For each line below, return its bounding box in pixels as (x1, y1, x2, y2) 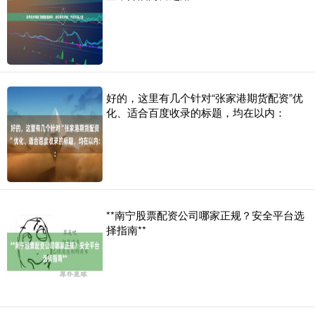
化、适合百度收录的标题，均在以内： (106, 105, 285, 120)
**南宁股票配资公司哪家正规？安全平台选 (106, 207, 304, 223)
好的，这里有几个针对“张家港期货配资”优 (106, 90, 303, 105)
